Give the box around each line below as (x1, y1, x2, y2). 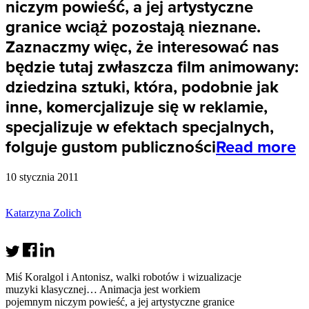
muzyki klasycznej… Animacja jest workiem (6, 283, 200, 295)
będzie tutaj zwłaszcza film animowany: (6, 57, 299, 77)
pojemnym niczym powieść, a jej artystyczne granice (6, 295, 235, 308)
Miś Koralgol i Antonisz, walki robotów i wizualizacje (6, 270, 241, 283)
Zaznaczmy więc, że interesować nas (6, 37, 279, 57)
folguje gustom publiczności (6, 137, 216, 157)
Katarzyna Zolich (6, 206, 81, 219)
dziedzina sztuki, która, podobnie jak (6, 77, 279, 97)
